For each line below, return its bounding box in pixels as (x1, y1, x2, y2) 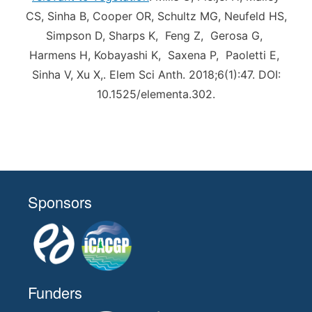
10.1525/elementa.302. (97, 87, 215, 101)
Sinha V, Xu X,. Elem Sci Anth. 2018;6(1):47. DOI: (31, 68, 281, 81)
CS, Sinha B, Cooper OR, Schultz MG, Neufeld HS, (25, 9, 287, 23)
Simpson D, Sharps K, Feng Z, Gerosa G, (46, 29, 266, 42)
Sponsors (28, 191, 92, 212)
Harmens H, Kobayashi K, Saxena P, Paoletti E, (29, 48, 283, 62)
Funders (28, 281, 82, 303)
